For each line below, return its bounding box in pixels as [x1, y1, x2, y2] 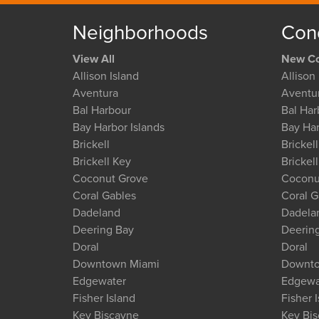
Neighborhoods [73, 21, 208, 45]
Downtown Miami [73, 257, 159, 271]
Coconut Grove [73, 172, 148, 186]
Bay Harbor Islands [73, 120, 164, 135]
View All [73, 52, 115, 66]
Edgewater [73, 274, 126, 288]
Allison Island [73, 69, 139, 83]
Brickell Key [73, 155, 131, 169]
